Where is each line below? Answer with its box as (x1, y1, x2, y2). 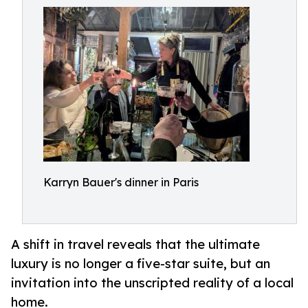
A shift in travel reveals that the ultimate (11, 236, 260, 252)
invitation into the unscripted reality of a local (11, 275, 294, 291)
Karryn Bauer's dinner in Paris (43, 175, 199, 189)
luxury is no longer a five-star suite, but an (11, 256, 270, 272)
